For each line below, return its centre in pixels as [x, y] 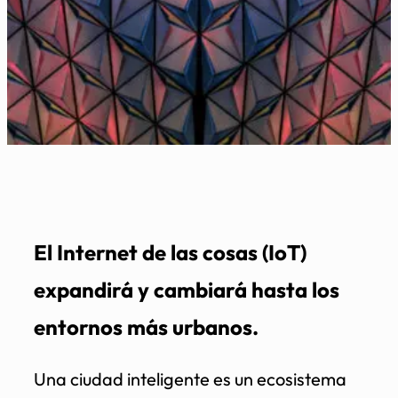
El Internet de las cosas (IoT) [170, 252]
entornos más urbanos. [146, 326]
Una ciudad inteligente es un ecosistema [190, 378]
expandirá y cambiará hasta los [187, 289]
